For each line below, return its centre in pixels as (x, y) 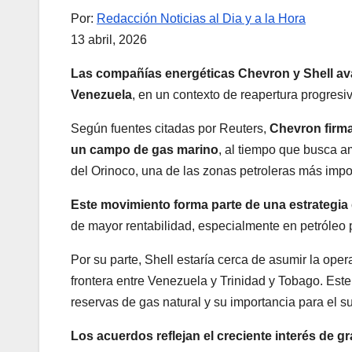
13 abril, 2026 (109, 40)
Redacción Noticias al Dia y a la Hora (201, 19)
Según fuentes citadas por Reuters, (170, 129)
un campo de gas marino (145, 150)
